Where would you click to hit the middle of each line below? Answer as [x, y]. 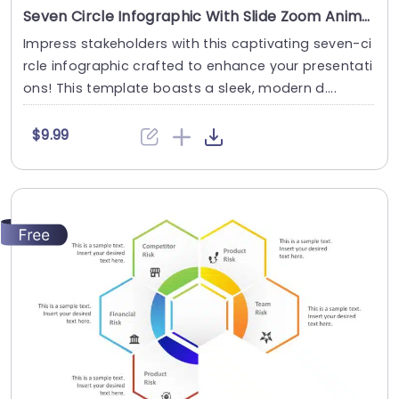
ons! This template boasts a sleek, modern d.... [180, 89]
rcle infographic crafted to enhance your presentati [198, 66]
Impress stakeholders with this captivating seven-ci [198, 44]
